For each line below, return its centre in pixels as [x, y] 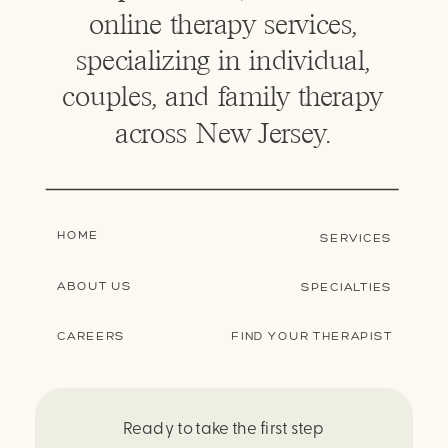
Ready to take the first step [223, 428]
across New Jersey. [222, 132]
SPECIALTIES [346, 286]
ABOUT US [94, 284]
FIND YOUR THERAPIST [311, 335]
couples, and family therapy [222, 96]
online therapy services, [222, 23]
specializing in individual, [222, 60]
